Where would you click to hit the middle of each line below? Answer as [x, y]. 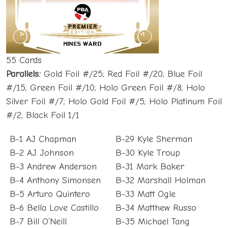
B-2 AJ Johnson [41, 153]
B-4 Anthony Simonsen [55, 180]
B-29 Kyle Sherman [154, 139]
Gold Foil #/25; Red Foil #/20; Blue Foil [121, 74]
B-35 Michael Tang [153, 221]
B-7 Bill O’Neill [38, 221]
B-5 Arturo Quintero [50, 194]
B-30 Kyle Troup [148, 153]
